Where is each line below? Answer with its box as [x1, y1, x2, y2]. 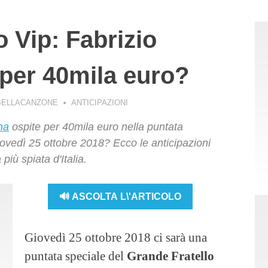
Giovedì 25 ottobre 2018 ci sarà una [25, 230, 207, 245]
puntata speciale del [25, 249, 127, 263]
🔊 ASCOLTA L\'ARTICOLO [59, 191, 182, 202]
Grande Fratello [127, 249, 214, 263]
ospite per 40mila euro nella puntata [9, 121, 183, 133]
